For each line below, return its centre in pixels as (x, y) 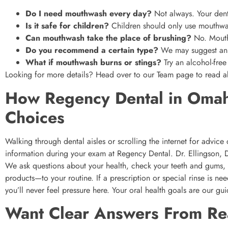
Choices (35, 117)
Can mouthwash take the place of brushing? (108, 38)
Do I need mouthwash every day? (89, 14)
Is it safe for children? (67, 26)
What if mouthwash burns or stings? (93, 63)
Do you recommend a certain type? (92, 50)
